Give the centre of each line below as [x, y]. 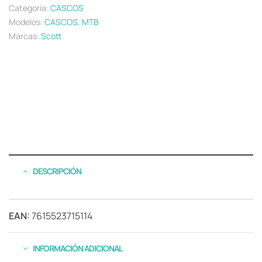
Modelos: [27, 22]
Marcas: [25, 36]
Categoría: [30, 8]
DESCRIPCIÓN [57, 171]
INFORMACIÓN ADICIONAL [77, 248]
